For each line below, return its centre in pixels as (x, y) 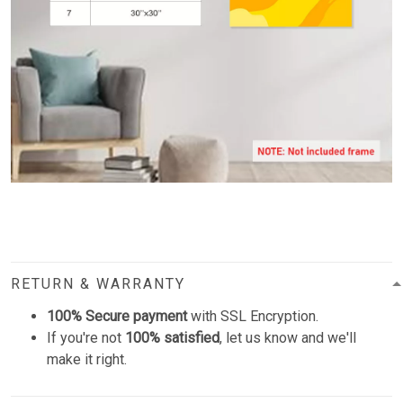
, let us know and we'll (288, 337)
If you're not (86, 337)
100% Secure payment (117, 316)
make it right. (87, 359)
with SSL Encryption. (253, 316)
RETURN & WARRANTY (98, 283)
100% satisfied (172, 337)
